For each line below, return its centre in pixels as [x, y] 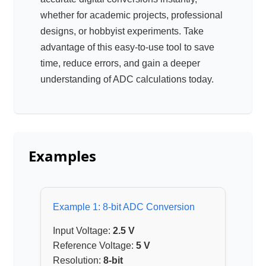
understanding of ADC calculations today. [127, 80]
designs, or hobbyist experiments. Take [122, 31]
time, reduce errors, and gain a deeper [120, 64]
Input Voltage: [83, 231]
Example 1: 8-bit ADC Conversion [124, 207]
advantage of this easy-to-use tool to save [127, 47]
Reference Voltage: [94, 246]
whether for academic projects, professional [132, 15]
